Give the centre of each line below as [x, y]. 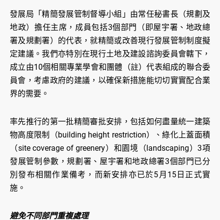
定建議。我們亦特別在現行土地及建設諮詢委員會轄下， [110, 54]
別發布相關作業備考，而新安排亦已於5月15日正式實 [110, 175]
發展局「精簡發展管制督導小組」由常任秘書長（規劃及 [110, 14]
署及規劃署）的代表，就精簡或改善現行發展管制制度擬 [110, 41]
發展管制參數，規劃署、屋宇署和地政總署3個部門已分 [110, 162]
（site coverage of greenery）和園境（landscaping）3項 [110, 148]
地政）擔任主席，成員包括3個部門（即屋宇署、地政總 [110, 27]
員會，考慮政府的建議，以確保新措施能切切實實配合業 [110, 81]
